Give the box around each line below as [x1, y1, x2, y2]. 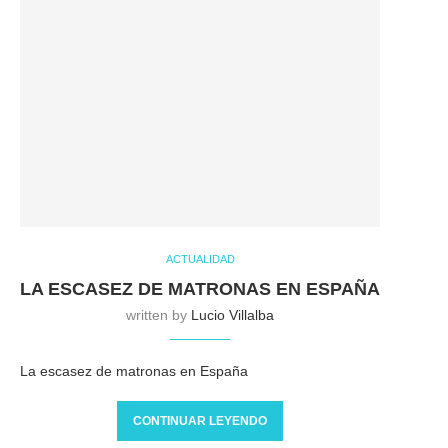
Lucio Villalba [191, 306, 274, 323]
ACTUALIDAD [165, 252, 235, 265]
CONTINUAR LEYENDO [133, 413, 267, 428]
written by [126, 306, 191, 323]
